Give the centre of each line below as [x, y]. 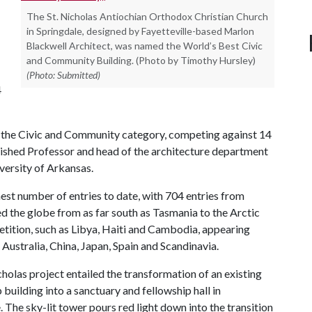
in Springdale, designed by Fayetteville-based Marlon [140, 31]
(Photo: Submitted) [63, 75]
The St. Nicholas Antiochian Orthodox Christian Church [147, 16]
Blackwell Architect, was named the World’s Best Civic [145, 46]
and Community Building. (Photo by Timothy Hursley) [141, 60]
